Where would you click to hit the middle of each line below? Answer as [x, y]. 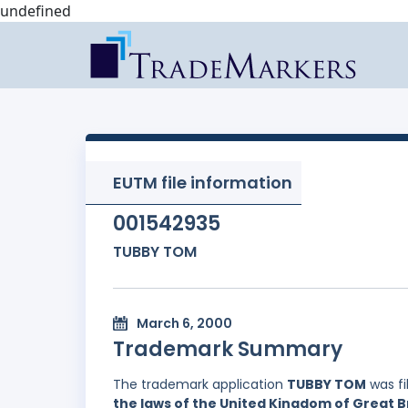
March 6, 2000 [184, 324]
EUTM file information [203, 183]
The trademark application [200, 385]
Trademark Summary [228, 350]
